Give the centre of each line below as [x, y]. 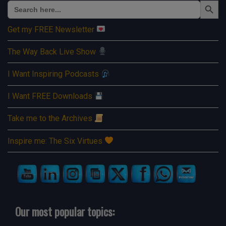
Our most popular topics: [65, 212]
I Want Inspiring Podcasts [54, 74]
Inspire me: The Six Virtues [56, 141]
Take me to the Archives [51, 119]
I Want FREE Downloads [51, 96]
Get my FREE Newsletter [52, 29]
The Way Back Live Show [53, 51]
